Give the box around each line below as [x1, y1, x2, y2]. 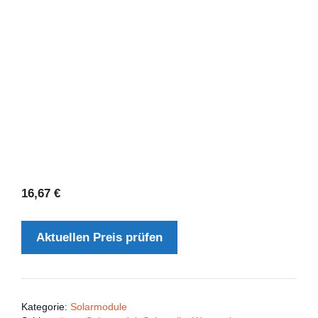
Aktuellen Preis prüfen [36, 230, 163, 244]
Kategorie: [21, 301, 70, 312]
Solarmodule [70, 301, 127, 312]
